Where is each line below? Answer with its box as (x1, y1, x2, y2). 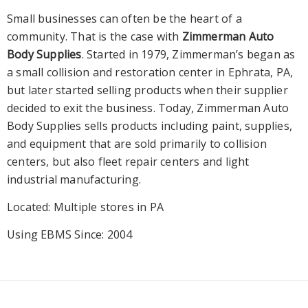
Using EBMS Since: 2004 (7, 226, 133, 242)
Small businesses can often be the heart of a (7, 10, 242, 26)
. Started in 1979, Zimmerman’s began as (81, 46, 296, 62)
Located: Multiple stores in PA (7, 199, 164, 214)
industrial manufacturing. (7, 171, 141, 187)
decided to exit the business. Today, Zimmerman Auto (7, 100, 289, 115)
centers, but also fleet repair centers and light (7, 153, 250, 169)
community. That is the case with (7, 28, 182, 44)
